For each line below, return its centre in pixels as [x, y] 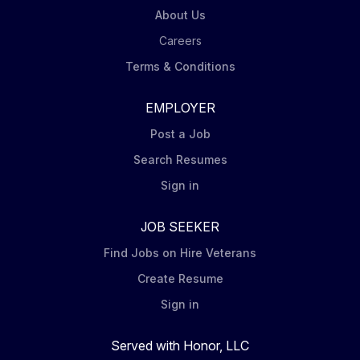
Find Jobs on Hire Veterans [180, 253]
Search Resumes [180, 160]
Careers [180, 41]
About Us [180, 15]
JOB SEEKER [180, 227]
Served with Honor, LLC [180, 346]
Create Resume [180, 278]
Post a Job [180, 134]
